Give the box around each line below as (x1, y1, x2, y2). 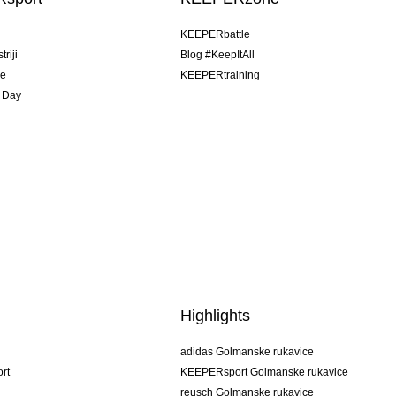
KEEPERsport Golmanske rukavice (180, 366, 349, 379)
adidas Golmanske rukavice (180, 346, 315, 359)
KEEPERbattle (180, 28, 251, 42)
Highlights (180, 307, 251, 325)
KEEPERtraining (180, 69, 261, 82)
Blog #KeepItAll (180, 49, 255, 62)
